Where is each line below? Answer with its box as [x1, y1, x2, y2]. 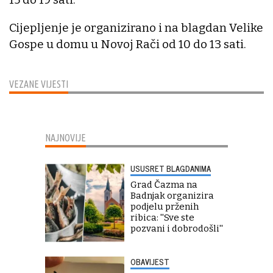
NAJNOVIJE [45, 132, 86, 143]
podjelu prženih [130, 200, 199, 212]
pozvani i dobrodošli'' [130, 222, 223, 234]
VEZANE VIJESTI [9, 78, 68, 90]
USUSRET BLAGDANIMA [130, 161, 211, 175]
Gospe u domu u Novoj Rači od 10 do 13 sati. [9, 37, 246, 51]
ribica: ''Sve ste [130, 211, 194, 223]
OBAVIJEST [130, 255, 169, 268]
